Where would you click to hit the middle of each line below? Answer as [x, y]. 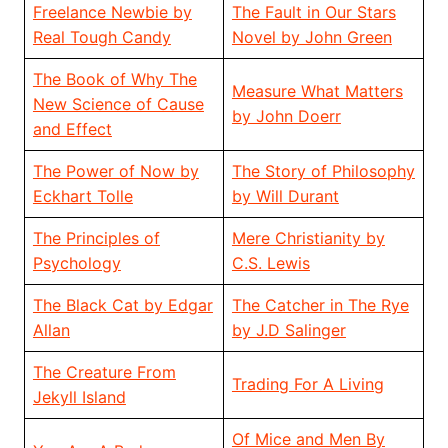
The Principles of [96, 238]
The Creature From [104, 372]
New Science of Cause [118, 104]
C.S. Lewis [270, 263]
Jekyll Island [79, 397]
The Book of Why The [114, 79]
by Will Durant [285, 196]
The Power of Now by [115, 171]
